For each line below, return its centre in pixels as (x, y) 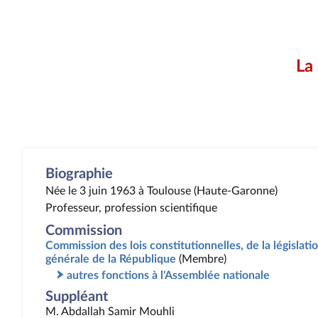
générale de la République (111, 259)
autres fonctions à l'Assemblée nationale (168, 275)
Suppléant (77, 297)
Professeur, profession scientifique (131, 208)
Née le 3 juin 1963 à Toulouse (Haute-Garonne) (161, 191)
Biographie (79, 174)
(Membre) (203, 259)
